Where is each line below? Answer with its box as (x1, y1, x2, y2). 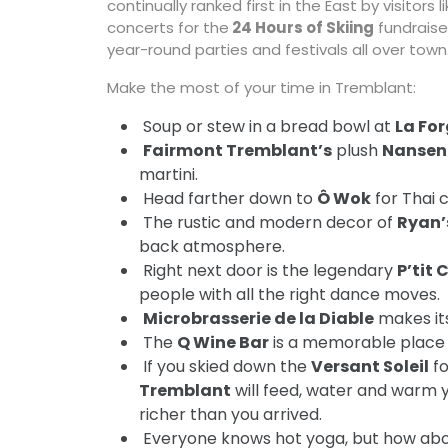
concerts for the (106, 17, 229, 38)
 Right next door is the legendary (138, 259, 397, 282)
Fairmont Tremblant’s (142, 139, 332, 162)
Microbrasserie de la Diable (142, 307, 374, 330)
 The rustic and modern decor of (138, 211, 397, 234)
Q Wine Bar (176, 331, 269, 354)
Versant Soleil (310, 355, 429, 378)
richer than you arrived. (138, 403, 322, 426)
